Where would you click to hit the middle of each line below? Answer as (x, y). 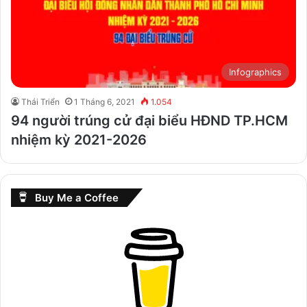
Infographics (255, 72)
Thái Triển (40, 101)
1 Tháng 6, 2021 (105, 101)
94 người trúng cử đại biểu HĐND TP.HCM (149, 120)
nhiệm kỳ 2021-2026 (79, 139)
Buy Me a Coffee (77, 197)
